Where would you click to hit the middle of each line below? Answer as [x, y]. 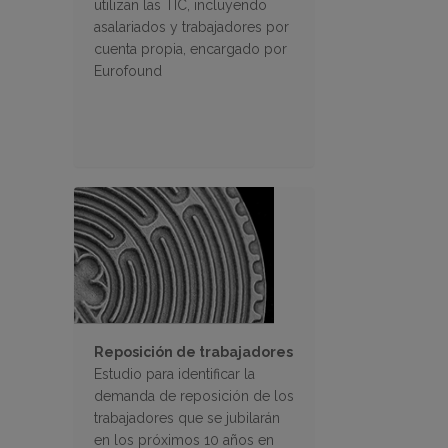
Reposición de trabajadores [193, 352]
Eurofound [128, 71]
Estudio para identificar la [174, 374]
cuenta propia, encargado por [190, 49]
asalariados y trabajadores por [191, 27]
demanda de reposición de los [194, 396]
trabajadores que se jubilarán [187, 418]
